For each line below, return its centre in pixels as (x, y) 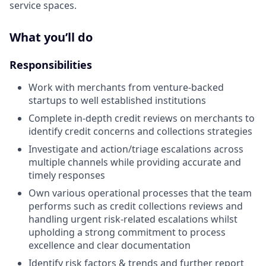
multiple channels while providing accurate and (135, 162)
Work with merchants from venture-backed (126, 87)
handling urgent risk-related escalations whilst (133, 219)
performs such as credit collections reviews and (136, 206)
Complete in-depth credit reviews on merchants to (142, 118)
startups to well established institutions (117, 100)
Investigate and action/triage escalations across (136, 149)
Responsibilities (51, 65)
